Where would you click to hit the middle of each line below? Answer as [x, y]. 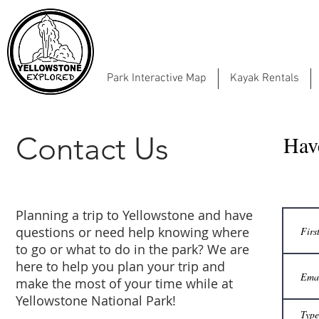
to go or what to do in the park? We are [132, 249]
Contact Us [92, 149]
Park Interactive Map [156, 78]
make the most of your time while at [124, 283]
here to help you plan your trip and [120, 266]
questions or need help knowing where [132, 232]
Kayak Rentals [265, 78]
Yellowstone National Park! [96, 300]
